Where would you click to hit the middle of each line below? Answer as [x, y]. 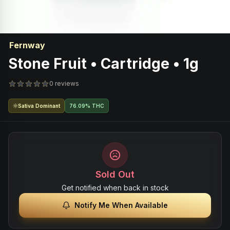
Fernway [27, 45]
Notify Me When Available [121, 205]
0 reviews [64, 83]
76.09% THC [87, 106]
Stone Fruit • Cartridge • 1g [103, 64]
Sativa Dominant [39, 106]
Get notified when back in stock [115, 188]
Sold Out [115, 174]
